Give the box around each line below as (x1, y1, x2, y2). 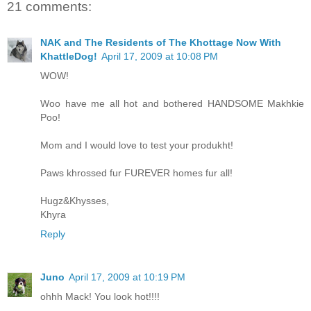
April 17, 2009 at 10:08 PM (101, 51, 218, 62)
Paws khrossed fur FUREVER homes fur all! (40, 167, 233, 179)
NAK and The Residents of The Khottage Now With (40, 37, 281, 49)
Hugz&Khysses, (40, 195, 109, 207)
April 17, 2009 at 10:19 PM (69, 271, 185, 283)
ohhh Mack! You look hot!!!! (40, 291, 160, 303)
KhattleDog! (40, 51, 97, 62)
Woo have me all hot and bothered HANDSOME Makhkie (40, 98, 304, 110)
